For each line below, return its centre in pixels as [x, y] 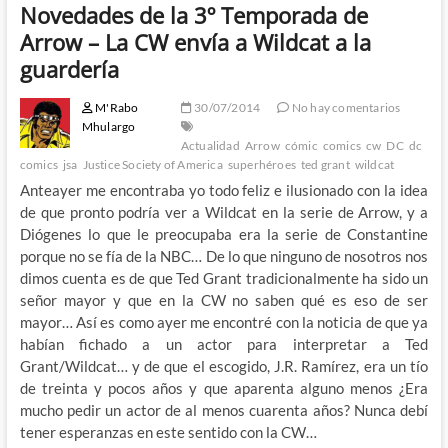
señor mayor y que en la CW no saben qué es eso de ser [224, 299]
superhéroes [261, 164]
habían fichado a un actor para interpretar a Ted [224, 343]
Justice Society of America [152, 164]
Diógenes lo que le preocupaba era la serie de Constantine [224, 233]
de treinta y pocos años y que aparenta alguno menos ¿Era [224, 387]
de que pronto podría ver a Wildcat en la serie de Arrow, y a [224, 211]
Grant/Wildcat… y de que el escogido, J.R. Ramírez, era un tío [224, 365]
